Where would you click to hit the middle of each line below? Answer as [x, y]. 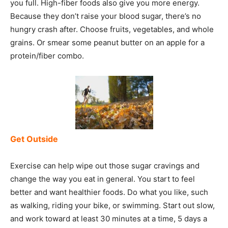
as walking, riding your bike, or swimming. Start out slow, [112, 205]
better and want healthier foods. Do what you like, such [109, 192]
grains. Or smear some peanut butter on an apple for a [107, 42]
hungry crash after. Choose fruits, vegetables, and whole [112, 29]
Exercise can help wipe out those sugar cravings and [105, 165]
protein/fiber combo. [47, 55]
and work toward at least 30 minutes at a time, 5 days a [109, 218]
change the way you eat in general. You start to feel [103, 179]
